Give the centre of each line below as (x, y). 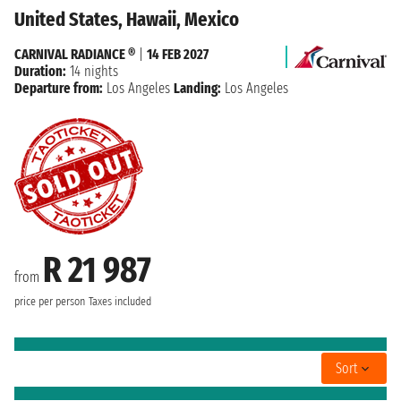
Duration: (40, 71)
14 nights (92, 71)
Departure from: (59, 88)
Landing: (197, 88)
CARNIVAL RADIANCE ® (75, 54)
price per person (50, 301)
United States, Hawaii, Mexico (127, 19)
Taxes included (120, 301)
